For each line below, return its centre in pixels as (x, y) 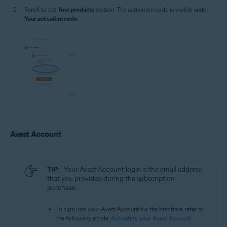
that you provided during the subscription (111, 178)
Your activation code (51, 19)
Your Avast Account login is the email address (133, 169)
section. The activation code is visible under (151, 10)
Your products (76, 10)
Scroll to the (41, 10)
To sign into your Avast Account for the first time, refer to (130, 209)
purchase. (62, 187)
